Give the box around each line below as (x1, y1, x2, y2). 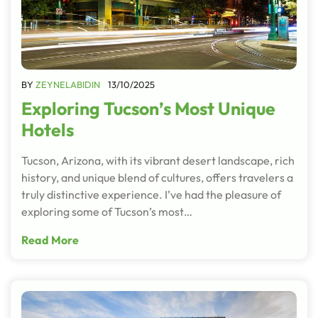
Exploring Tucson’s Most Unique (21, 97, 275, 120)
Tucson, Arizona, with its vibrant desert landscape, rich (21, 153, 295, 168)
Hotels (21, 118, 74, 141)
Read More (21, 232, 79, 247)
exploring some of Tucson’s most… (21, 204, 192, 219)
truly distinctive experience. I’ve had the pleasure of (21, 187, 281, 202)
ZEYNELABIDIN (35, 78, 100, 90)
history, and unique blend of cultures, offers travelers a (21, 170, 293, 185)
